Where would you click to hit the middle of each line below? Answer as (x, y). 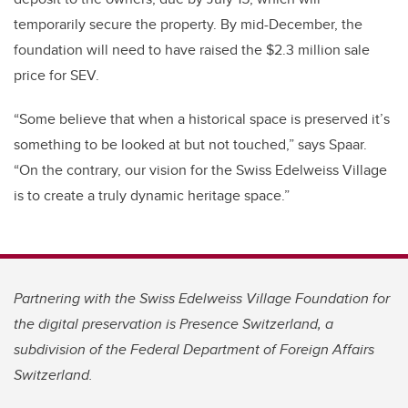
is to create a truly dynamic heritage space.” (152, 195)
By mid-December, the (290, 24)
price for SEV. (56, 75)
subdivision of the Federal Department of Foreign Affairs (194, 349)
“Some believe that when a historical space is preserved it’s (202, 118)
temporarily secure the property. (115, 24)
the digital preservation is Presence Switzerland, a (173, 323)
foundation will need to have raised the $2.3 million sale (192, 49)
